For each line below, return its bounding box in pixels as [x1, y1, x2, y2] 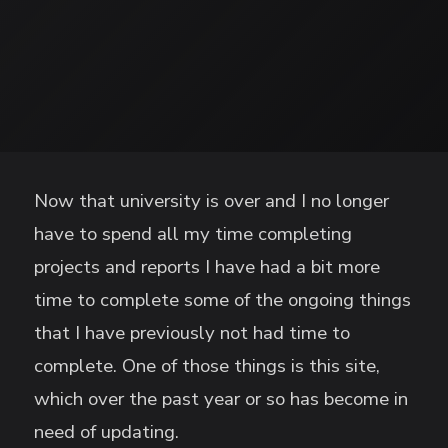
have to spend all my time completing [34, 221, 353, 248]
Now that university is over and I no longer [34, 188, 390, 215]
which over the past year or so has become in [34, 386, 409, 413]
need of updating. [34, 419, 180, 446]
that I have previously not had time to [34, 320, 351, 347]
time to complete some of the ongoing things [34, 287, 412, 314]
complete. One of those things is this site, [34, 353, 381, 380]
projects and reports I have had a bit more [34, 254, 381, 281]
